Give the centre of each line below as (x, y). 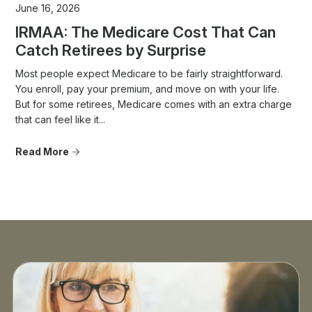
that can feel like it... (61, 120)
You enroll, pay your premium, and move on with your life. (148, 89)
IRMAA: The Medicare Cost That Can (146, 32)
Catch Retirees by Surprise (111, 50)
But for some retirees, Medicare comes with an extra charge (154, 104)
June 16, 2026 (48, 8)
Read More (42, 152)
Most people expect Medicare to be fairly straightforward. (149, 74)
